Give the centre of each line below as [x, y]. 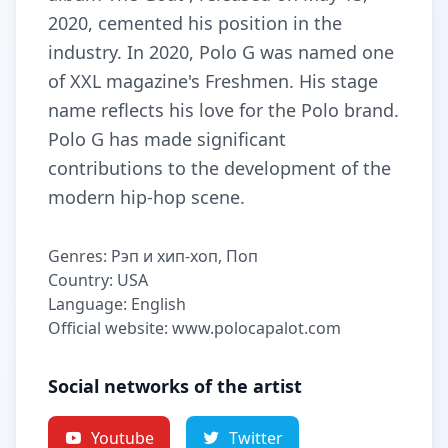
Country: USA [98, 280]
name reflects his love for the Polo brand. [223, 110]
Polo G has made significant [167, 139]
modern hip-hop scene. [146, 197]
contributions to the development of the [219, 168]
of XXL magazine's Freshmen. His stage [213, 81]
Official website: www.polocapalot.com [194, 328]
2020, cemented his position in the [195, 23]
